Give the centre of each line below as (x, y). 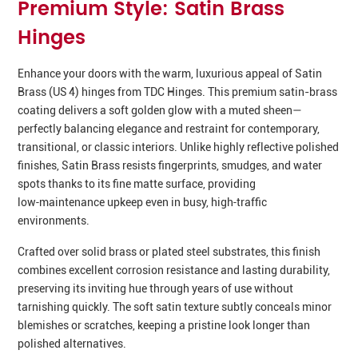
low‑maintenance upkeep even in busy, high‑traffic (143, 203)
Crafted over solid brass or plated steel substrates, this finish (169, 251)
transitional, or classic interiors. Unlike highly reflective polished (179, 147)
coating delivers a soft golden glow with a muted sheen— (160, 111)
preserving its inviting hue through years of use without (156, 288)
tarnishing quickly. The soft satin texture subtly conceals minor (175, 306)
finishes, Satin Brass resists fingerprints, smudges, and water (170, 166)
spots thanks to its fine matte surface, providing (137, 184)
